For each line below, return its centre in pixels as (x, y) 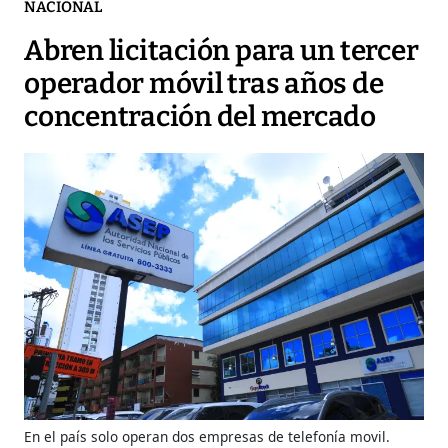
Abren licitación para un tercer (221, 51)
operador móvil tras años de (204, 84)
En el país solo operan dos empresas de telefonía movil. (207, 436)
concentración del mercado (200, 117)
